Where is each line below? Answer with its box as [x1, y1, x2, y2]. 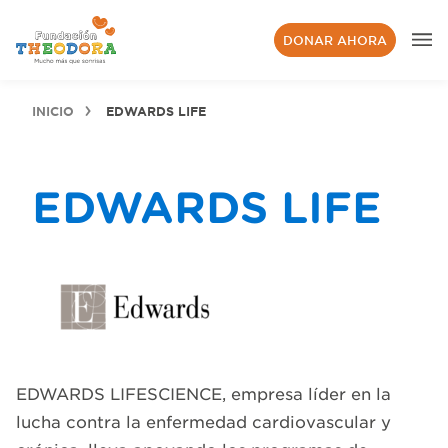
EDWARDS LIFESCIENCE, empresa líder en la [16, 383, 391, 403]
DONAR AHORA [283, 32, 387, 48]
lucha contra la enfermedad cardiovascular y [16, 411, 391, 431]
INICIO [32, 103, 74, 119]
